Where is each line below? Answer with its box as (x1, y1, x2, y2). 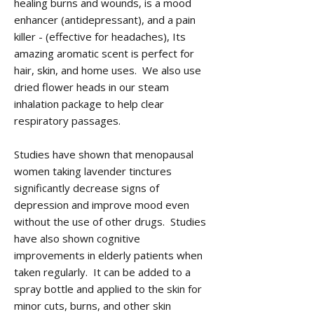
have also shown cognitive (14, 231, 140, 245)
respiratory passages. (14, 114, 123, 128)
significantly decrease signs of (14, 181, 159, 195)
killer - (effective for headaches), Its (14, 29, 186, 43)
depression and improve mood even (14, 198, 189, 212)
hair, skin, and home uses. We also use (14, 63, 201, 77)
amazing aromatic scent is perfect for (14, 46, 194, 60)
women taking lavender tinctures (14, 164, 172, 178)
